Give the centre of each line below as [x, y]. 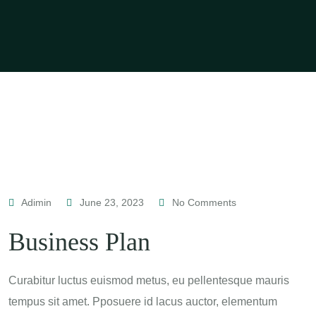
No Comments [203, 202]
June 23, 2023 [112, 202]
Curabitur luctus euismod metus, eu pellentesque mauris [149, 280]
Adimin [37, 202]
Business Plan [79, 242]
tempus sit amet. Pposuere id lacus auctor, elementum [143, 302]
